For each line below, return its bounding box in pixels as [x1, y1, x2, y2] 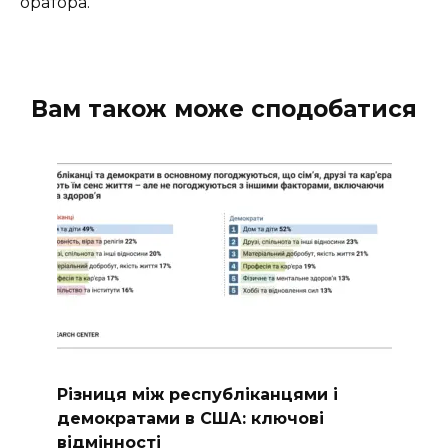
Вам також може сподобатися [31, 95, 417, 124]
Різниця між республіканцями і [56, 384, 338, 404]
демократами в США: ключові [56, 408, 324, 428]
